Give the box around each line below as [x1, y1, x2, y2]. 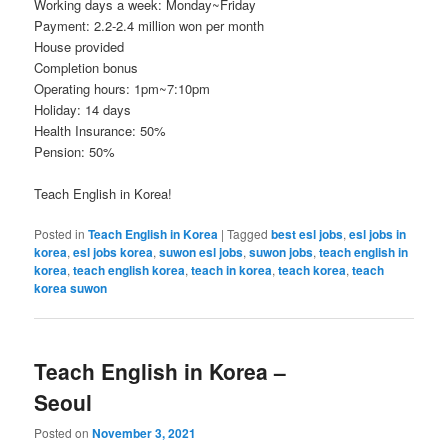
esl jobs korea [73, 243, 154, 262]
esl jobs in [349, 225, 407, 244]
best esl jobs [271, 225, 344, 244]
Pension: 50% [34, 142, 116, 162]
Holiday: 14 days [34, 100, 132, 120]
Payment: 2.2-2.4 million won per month [34, 16, 265, 36]
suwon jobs [249, 243, 314, 262]
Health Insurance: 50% [34, 121, 167, 141]
